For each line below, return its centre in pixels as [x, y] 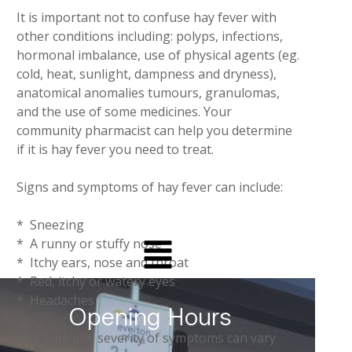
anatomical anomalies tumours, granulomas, [148, 93]
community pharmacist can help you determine [154, 130]
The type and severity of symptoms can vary [146, 338]
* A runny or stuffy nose [89, 244]
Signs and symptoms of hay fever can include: [149, 187]
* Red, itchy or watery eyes [95, 281]
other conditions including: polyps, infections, [149, 36]
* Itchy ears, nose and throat [102, 262]
